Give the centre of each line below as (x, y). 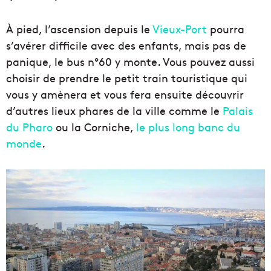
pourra (226, 29)
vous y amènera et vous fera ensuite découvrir (125, 94)
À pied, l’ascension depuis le (79, 29)
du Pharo (29, 127)
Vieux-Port (180, 29)
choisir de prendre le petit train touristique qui (127, 78)
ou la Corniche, (94, 127)
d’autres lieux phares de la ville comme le (114, 111)
